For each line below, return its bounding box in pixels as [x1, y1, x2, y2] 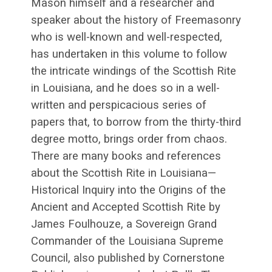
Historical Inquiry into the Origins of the [31, 183, 226, 197]
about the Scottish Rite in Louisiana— [31, 166, 216, 180]
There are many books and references [31, 149, 221, 163]
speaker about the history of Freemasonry [31, 13, 241, 27]
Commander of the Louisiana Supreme [31, 234, 223, 248]
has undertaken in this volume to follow [31, 47, 227, 61]
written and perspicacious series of [31, 98, 206, 112]
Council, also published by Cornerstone [31, 251, 225, 265]
